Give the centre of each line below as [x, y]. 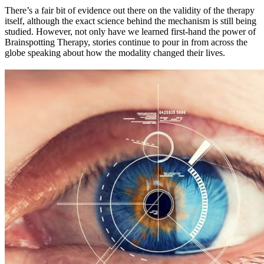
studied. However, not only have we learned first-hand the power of [130, 31]
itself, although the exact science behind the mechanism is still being [131, 21]
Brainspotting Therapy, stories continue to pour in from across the [126, 42]
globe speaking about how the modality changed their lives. [115, 52]
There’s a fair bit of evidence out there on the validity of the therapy [130, 10]
